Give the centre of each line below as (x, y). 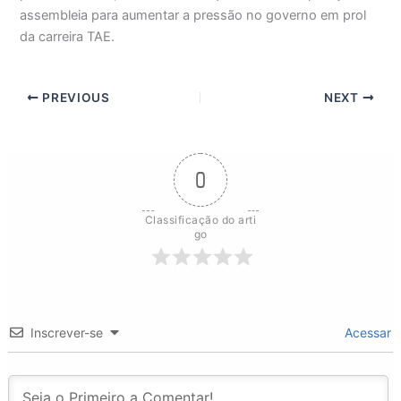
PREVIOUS (74, 97)
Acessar (367, 332)
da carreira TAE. (68, 37)
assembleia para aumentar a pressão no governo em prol (193, 16)
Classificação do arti (200, 219)
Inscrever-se (66, 332)
